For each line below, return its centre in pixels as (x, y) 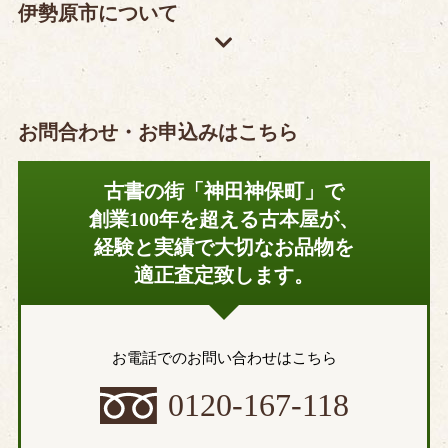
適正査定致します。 (224, 274)
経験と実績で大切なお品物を (224, 246)
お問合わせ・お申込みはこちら (157, 131)
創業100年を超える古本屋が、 (224, 218)
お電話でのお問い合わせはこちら (224, 357)
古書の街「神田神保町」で (224, 190)
